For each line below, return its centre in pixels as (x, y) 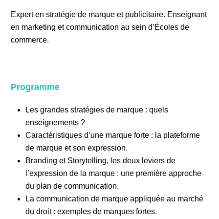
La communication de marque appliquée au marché (115, 199)
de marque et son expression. (77, 148)
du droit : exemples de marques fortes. (91, 211)
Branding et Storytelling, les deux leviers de (101, 161)
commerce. (30, 40)
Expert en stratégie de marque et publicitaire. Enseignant (109, 14)
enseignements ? (55, 122)
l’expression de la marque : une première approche (114, 173)
